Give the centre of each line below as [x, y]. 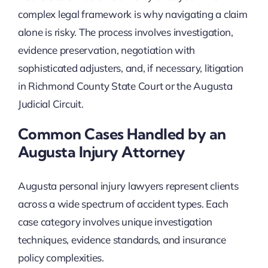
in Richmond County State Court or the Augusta [125, 86]
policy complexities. [61, 258]
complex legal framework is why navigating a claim [133, 14]
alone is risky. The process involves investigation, [125, 32]
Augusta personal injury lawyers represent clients [128, 186]
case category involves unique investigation [115, 222]
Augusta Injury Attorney [101, 151]
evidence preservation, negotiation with [106, 50]
